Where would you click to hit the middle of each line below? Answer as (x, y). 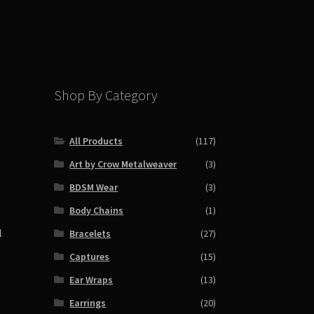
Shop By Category (105, 95)
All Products (96, 141)
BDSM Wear (94, 187)
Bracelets (90, 234)
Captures (90, 257)
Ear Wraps (91, 280)
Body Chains (97, 211)
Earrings (88, 303)
